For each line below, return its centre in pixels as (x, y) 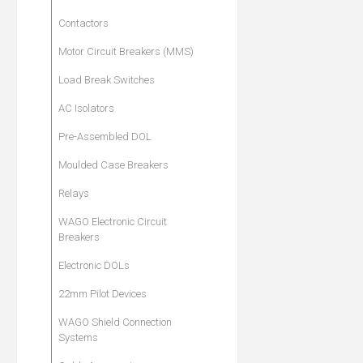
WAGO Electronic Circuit (113, 222)
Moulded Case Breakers (113, 165)
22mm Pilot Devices (102, 294)
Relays (74, 194)
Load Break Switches (107, 80)
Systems (78, 338)
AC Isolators (86, 109)
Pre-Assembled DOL (105, 137)
